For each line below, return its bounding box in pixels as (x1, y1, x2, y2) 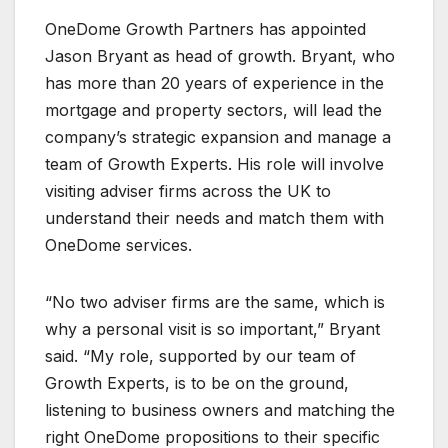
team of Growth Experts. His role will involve (45, 153, 384, 174)
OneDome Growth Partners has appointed (45, 18, 366, 39)
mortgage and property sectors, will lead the (45, 99, 382, 120)
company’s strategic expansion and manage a (45, 126, 391, 147)
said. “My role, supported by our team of (45, 345, 356, 366)
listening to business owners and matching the (45, 399, 395, 420)
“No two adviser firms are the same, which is (45, 291, 385, 312)
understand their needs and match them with (45, 207, 384, 228)
